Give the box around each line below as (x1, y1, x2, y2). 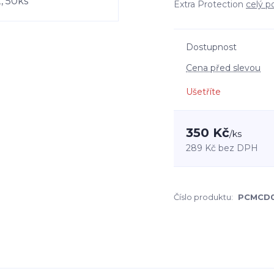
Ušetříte (186, 86, 221, 97)
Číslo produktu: (174, 192, 233, 202)
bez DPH (218, 143, 258, 154)
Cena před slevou (186, 62, 261, 73)
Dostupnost (186, 42, 237, 53)
